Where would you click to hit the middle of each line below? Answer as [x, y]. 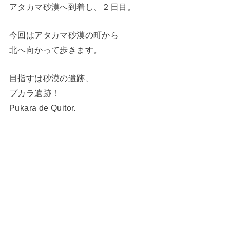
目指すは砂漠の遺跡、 [51, 78]
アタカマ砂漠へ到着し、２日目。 [72, 6]
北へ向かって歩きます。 [55, 50]
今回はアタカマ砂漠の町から [64, 35]
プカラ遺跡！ [34, 93]
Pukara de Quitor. [42, 108]
